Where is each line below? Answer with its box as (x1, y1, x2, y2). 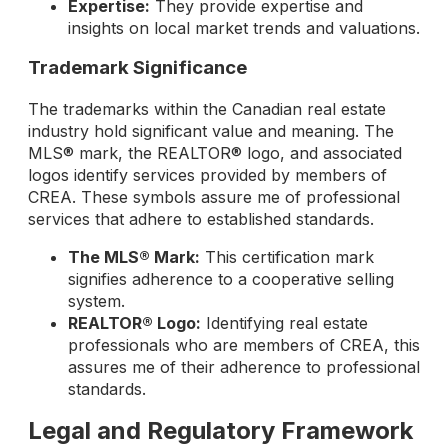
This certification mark (200, 246, 374, 267)
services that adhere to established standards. (28, 208, 374, 229)
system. (68, 290, 125, 311)
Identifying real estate (201, 312, 368, 333)
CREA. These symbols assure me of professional (28, 186, 400, 207)
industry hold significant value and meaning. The (28, 120, 394, 141)
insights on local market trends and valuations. (68, 17, 420, 38)
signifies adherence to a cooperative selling (68, 268, 394, 289)
